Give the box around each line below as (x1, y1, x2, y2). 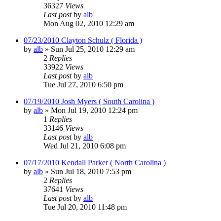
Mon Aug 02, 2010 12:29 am (43, 19, 134, 28)
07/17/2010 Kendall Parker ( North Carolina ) (24, 158, 166, 167)
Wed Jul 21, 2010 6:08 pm (43, 141, 126, 150)
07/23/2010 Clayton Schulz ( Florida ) (24, 36, 142, 44)
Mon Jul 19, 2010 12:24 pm (51, 106, 138, 114)
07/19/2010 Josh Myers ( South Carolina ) (24, 97, 154, 106)
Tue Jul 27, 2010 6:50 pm (43, 80, 123, 89)
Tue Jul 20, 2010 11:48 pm (43, 202, 127, 211)
